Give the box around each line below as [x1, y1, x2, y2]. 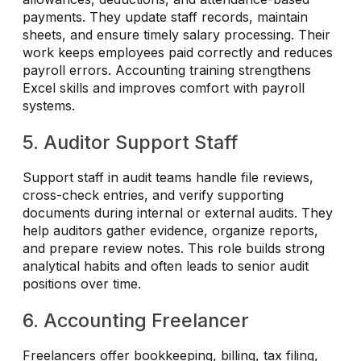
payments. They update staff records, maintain [23, 9, 308, 26]
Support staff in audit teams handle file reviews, [23, 169, 313, 186]
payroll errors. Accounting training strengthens [23, 62, 311, 79]
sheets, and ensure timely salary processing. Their [23, 27, 330, 44]
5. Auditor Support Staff [23, 131, 238, 155]
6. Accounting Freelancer [23, 308, 249, 332]
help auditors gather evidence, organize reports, [23, 222, 318, 239]
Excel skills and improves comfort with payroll [23, 80, 305, 97]
